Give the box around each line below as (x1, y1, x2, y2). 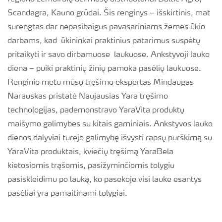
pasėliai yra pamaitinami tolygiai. (7, 190, 127, 198)
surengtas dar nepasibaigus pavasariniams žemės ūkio (7, 23, 205, 31)
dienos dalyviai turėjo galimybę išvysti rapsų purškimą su (7, 134, 212, 142)
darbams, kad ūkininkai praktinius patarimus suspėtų (7, 37, 200, 45)
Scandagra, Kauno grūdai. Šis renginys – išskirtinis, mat (7, 9, 210, 17)
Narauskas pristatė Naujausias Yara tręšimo (7, 93, 168, 101)
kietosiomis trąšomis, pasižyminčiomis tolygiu (7, 162, 174, 170)
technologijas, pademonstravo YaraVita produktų (7, 107, 184, 114)
